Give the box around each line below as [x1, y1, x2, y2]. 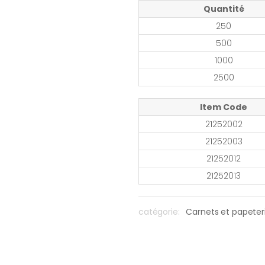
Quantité [203, 3, 244, 15]
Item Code [200, 101, 247, 113]
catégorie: [138, 206, 180, 218]
